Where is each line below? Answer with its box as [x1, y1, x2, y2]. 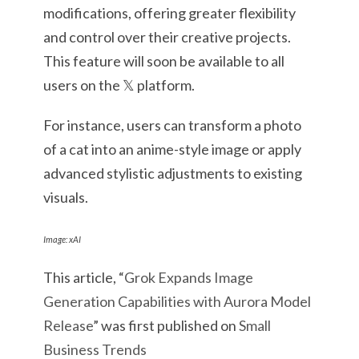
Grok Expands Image [124, 268, 253, 286]
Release [43, 317, 93, 334]
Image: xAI [43, 234, 81, 244]
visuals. [43, 188, 88, 206]
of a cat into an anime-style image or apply [43, 140, 301, 158]
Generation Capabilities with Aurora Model [43, 292, 311, 310]
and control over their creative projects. [43, 28, 291, 46]
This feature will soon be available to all [43, 52, 284, 70]
